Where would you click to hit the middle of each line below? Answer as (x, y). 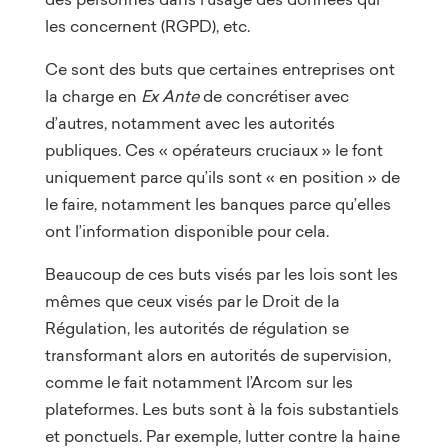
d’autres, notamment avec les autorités (189, 122)
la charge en (92, 95)
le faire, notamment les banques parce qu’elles (217, 203)
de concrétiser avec (275, 95)
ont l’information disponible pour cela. (186, 230)
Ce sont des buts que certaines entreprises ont (219, 68)
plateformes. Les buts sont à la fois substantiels (221, 408)
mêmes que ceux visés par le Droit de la (192, 300)
